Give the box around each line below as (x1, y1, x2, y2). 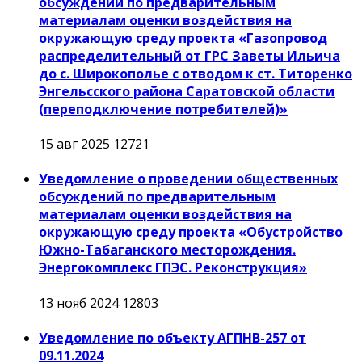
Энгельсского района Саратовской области (39, 82, 335, 100)
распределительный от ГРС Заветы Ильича (39, 46, 340, 65)
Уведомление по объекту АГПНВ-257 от (39, 328, 306, 347)
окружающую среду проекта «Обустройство (39, 223, 343, 242)
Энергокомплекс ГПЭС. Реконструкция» (39, 259, 307, 277)
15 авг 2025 (39, 135, 113, 153)
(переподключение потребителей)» (39, 99, 288, 118)
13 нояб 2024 (39, 293, 122, 312)
